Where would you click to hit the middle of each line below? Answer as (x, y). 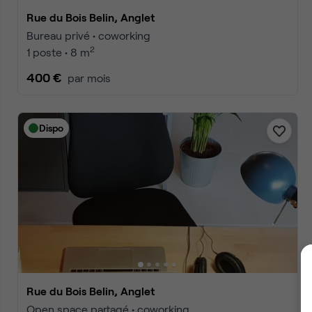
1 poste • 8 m (58, 52)
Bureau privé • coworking (88, 35)
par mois (89, 78)
